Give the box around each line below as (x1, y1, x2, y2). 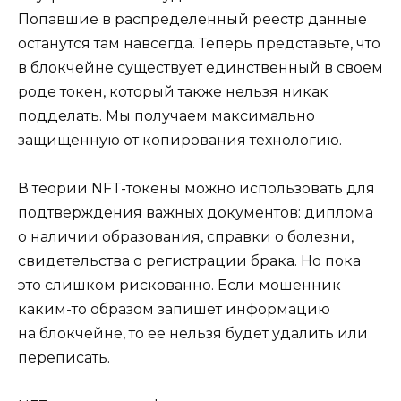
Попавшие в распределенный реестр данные (18, 10, 367, 28)
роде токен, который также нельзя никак (18, 82, 328, 100)
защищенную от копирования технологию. (18, 131, 342, 149)
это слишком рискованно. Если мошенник (18, 276, 341, 294)
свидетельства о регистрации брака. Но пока (18, 252, 361, 269)
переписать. (18, 348, 110, 366)
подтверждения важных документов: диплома (18, 203, 373, 221)
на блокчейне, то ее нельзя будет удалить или (18, 324, 368, 342)
